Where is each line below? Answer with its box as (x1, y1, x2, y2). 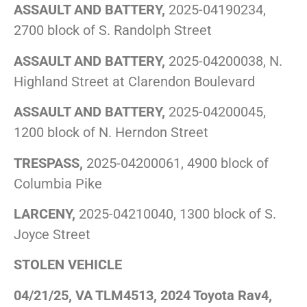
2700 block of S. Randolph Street (14, 22, 212, 39)
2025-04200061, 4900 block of (83, 154, 269, 171)
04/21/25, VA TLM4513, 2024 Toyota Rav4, (14, 286, 272, 304)
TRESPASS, (14, 154, 83, 171)
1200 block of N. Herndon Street (14, 124, 208, 141)
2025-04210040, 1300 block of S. (75, 205, 276, 222)
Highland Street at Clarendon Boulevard (14, 73, 255, 90)
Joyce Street (14, 225, 90, 243)
